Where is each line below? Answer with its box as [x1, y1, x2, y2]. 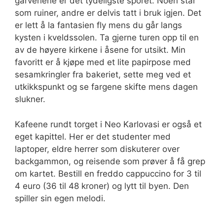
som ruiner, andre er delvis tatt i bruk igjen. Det [15, 8, 201, 18]
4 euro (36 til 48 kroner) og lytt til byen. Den [15, 181, 189, 191]
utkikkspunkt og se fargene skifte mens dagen [15, 82, 198, 92]
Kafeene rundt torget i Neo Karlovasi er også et [15, 119, 202, 129]
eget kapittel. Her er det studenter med [15, 131, 171, 142]
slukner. [15, 94, 45, 104]
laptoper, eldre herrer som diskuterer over [15, 144, 180, 154]
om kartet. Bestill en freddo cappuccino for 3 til [15, 168, 201, 179]
